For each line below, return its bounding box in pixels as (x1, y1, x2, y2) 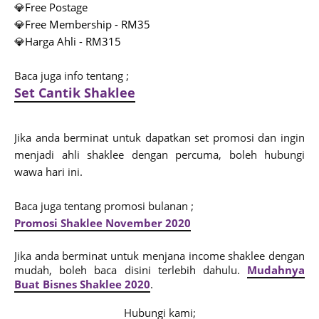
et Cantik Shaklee (21, 83, 135, 101)
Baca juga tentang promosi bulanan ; (14, 198, 194, 213)
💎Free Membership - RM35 (14, 16, 150, 31)
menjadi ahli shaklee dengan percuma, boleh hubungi (14, 147, 305, 162)
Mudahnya (247, 262, 305, 277)
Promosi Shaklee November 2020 (14, 215, 191, 230)
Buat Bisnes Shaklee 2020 (14, 276, 150, 291)
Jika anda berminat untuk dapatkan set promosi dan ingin (14, 130, 305, 145)
